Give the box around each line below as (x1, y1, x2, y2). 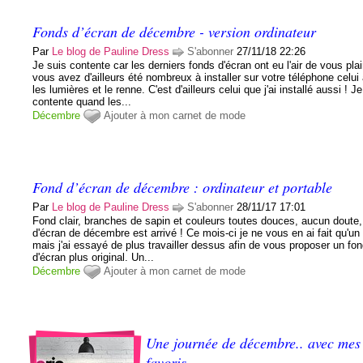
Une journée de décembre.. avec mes (146, 332, 361, 352)
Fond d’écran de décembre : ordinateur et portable (32, 177, 333, 197)
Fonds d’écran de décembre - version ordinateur (32, 21, 317, 41)
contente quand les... (32, 95, 132, 108)
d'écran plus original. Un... (32, 250, 155, 263)
